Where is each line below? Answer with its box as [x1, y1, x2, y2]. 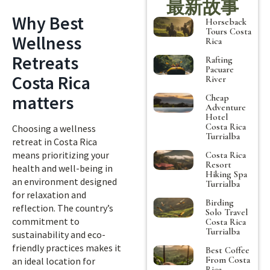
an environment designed [12, 175, 117, 187]
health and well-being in [12, 162, 113, 174]
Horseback [206, 16, 247, 27]
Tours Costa [206, 25, 252, 37]
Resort [206, 159, 232, 170]
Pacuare [206, 63, 234, 75]
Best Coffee [206, 244, 250, 256]
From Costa [206, 254, 251, 265]
